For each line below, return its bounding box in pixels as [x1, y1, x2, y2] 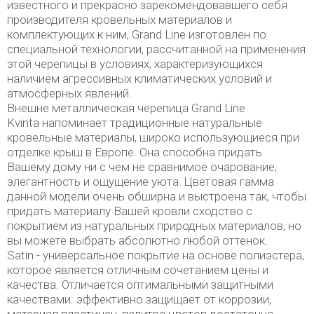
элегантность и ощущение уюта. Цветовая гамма [7, 175, 274, 189]
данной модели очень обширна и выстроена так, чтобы [7, 189, 306, 203]
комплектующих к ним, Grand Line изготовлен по [7, 27, 266, 41]
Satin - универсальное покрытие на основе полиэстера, [7, 248, 304, 262]
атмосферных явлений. [7, 86, 135, 100]
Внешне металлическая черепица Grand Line [7, 101, 245, 115]
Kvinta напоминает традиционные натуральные [7, 116, 262, 130]
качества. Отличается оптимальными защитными [7, 278, 273, 292]
